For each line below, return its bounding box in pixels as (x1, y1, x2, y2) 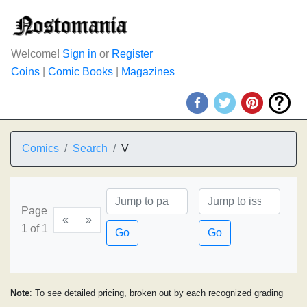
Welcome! (11, 48, 62, 60)
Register (112, 48, 153, 60)
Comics (22, 143, 59, 154)
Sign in (62, 48, 97, 60)
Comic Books (48, 66, 113, 77)
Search (73, 143, 108, 154)
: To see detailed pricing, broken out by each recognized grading (29, 288, 283, 298)
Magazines (121, 66, 175, 77)
